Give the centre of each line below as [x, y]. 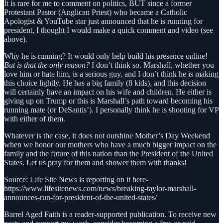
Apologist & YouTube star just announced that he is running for [103, 21]
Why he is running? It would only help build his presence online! [106, 56]
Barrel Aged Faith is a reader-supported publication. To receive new [110, 214]
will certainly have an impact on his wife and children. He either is [108, 92]
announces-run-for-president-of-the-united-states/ [80, 197]
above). [16, 39]
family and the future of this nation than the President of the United [109, 153]
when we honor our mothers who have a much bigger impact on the [110, 144]
